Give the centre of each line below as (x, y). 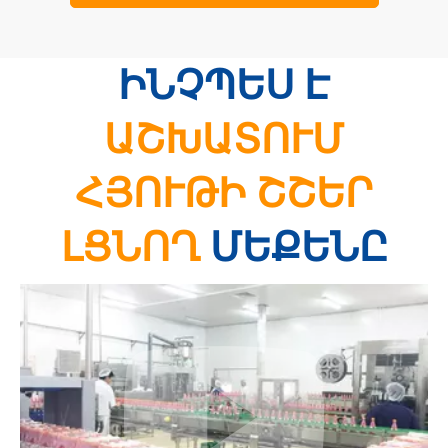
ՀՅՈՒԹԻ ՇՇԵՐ (224, 193)
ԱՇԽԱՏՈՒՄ (224, 139)
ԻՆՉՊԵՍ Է (224, 85)
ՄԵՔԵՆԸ (298, 247)
